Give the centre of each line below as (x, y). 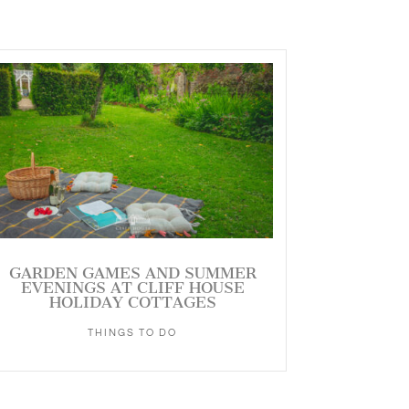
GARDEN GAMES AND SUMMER (132, 273)
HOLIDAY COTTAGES (132, 302)
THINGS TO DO (133, 332)
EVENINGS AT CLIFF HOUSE (132, 287)
